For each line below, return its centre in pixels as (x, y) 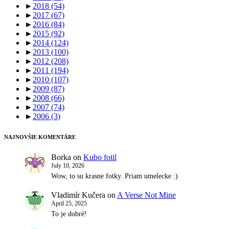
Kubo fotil (100, 157)
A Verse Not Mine (146, 195)
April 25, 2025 (69, 203)
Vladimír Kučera (78, 195)
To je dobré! (69, 214)
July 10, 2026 (68, 166)
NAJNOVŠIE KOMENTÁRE (40, 137)
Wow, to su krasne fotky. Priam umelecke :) (114, 176)
